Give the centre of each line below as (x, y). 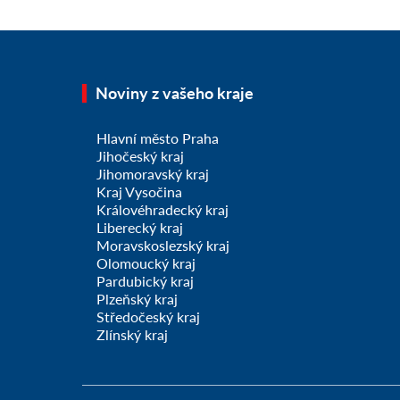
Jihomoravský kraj (153, 174)
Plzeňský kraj (137, 299)
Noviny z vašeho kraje (175, 93)
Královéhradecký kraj (162, 210)
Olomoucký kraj (146, 263)
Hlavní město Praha (158, 138)
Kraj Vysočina (139, 192)
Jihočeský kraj (140, 156)
